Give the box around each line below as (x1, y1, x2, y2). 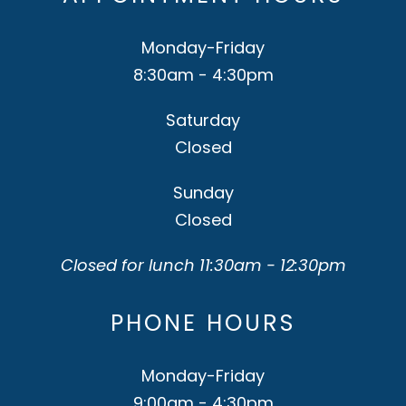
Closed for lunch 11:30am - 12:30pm (60, 253, 346, 276)
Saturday (166, 108, 240, 131)
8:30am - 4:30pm (132, 63, 274, 86)
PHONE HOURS (111, 306, 295, 339)
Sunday (172, 180, 234, 204)
